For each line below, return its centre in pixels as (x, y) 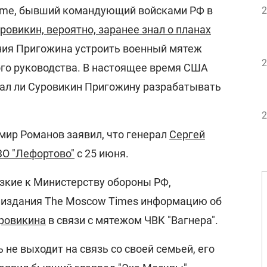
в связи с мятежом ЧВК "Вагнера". (132, 220)
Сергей (187, 134)
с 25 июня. (102, 153)
